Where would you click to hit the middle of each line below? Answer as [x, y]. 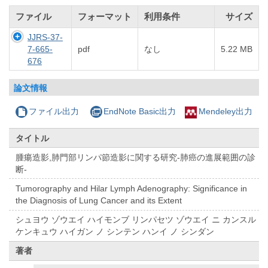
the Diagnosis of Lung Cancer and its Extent [99, 201]
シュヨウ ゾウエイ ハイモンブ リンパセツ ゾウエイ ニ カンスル [136, 220]
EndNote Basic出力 [139, 112]
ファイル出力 [54, 112]
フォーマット [105, 17]
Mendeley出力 [225, 112]
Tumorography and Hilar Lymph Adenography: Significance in [132, 189]
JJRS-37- [45, 37]
